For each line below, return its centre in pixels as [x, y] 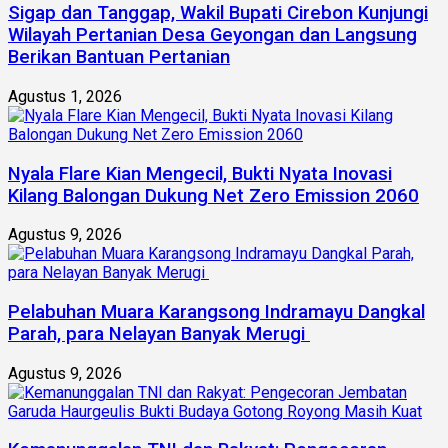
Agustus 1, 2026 [65, 96]
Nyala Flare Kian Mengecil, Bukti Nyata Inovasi [200, 173]
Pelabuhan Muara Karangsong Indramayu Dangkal [216, 311]
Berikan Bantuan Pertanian [119, 57]
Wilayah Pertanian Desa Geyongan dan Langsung [212, 35]
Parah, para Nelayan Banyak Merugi [159, 333]
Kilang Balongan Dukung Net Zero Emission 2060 [213, 195]
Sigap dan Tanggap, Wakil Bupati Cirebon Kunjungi [218, 13]
